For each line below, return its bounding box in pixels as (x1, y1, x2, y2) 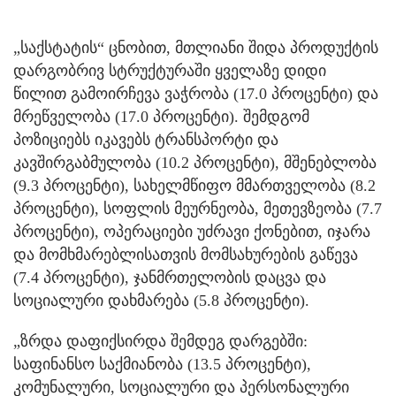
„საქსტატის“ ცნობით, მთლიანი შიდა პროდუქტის (13, 38, 378, 57)
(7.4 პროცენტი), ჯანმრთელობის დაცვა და (13, 268, 326, 286)
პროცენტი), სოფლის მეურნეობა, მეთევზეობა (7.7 (13, 199, 382, 217)
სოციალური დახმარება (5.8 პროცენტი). (13, 291, 309, 309)
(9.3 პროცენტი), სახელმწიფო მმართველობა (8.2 (13, 176, 376, 194)
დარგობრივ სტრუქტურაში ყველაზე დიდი (13, 61, 326, 80)
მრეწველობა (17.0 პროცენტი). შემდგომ (13, 107, 309, 126)
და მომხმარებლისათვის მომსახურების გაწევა (13, 245, 358, 263)
